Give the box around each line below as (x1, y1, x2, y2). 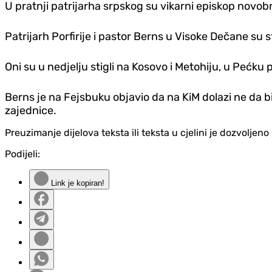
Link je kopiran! (49, 178, 104, 188)
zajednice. (5, 104, 56, 118)
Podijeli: (5, 148, 40, 160)
